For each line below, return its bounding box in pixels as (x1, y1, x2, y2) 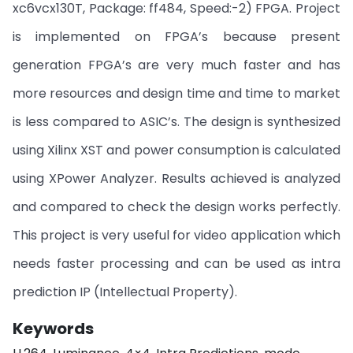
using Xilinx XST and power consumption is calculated (13, 141, 340, 159)
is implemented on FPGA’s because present (13, 28, 340, 46)
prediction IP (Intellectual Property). (13, 283, 237, 301)
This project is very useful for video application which (13, 226, 340, 244)
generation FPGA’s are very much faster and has (13, 56, 340, 74)
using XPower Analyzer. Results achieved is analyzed (13, 169, 340, 188)
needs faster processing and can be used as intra (13, 255, 340, 273)
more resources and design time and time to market (13, 84, 340, 102)
